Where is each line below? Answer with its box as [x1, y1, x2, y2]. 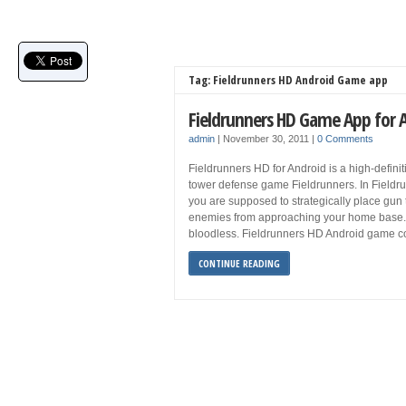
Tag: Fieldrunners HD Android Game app [188, 72, 388, 88]
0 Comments [317, 133, 373, 144]
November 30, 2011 [223, 133, 312, 144]
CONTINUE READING [198, 256, 280, 270]
